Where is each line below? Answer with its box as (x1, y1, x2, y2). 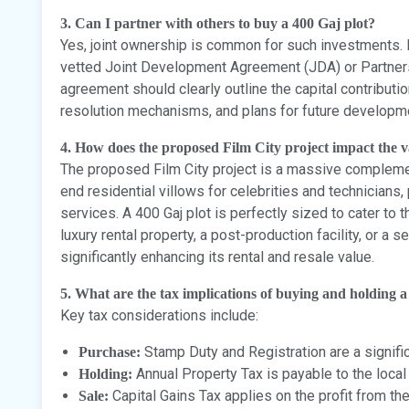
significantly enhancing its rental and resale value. (60, 247, 374, 266)
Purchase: (79, 343, 141, 360)
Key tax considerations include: (60, 306, 258, 324)
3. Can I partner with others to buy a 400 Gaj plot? (60, 15, 375, 31)
